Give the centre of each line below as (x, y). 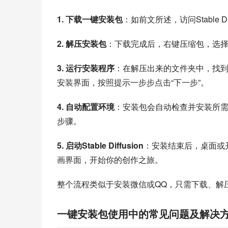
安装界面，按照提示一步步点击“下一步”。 (133, 82)
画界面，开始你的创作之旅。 (110, 160)
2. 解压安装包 (82, 44)
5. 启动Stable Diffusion (100, 145)
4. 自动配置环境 (86, 107)
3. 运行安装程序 (86, 68)
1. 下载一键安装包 (90, 19)
